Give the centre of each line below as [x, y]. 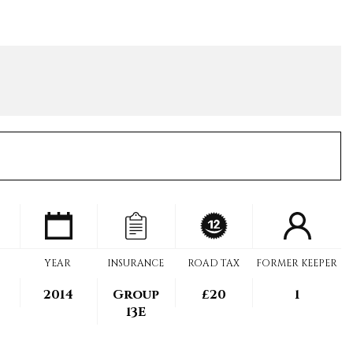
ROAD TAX [213, 263]
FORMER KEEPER [297, 263]
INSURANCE [136, 263]
